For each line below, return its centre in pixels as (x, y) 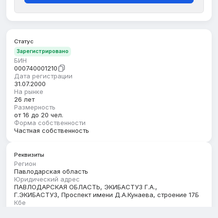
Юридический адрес (47, 179)
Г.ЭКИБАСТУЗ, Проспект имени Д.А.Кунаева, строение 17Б (107, 194)
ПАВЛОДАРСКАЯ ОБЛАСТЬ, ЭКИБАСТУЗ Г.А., (86, 187)
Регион (25, 163)
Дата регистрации (44, 76)
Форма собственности (50, 123)
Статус (24, 41)
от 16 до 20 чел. (39, 115)
